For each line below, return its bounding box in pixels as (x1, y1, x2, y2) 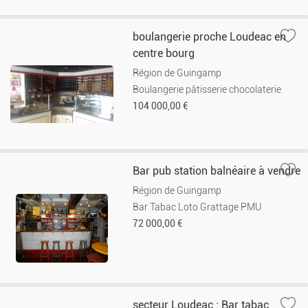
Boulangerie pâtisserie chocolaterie (133, 84, 282, 96)
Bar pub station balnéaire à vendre (133, 164, 301, 177)
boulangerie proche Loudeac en (133, 30, 287, 43)
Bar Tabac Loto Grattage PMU (133, 201, 262, 213)
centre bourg (133, 47, 195, 60)
